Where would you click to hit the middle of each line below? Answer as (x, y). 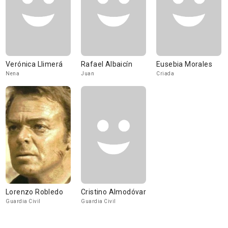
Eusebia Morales (184, 64)
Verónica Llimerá (34, 64)
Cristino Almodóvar (114, 192)
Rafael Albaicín (107, 64)
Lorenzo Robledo (34, 192)
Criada (165, 74)
